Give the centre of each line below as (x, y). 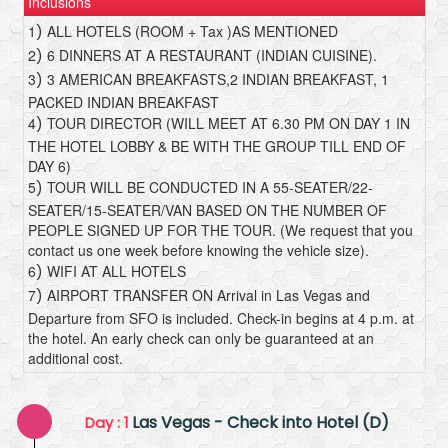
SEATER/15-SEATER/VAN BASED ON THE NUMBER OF (207, 209)
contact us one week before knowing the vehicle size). (198, 249)
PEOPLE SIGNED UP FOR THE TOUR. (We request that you (220, 229)
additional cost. (75, 357)
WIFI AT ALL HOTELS (114, 270)
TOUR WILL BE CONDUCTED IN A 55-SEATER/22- (207, 186)
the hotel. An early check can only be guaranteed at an (200, 337)
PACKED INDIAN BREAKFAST (123, 101)
